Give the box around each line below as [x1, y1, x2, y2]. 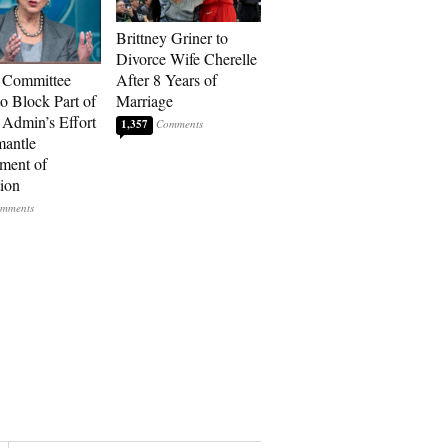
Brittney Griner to [116, 27, 228, 48]
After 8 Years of [116, 69, 217, 90]
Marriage [116, 90, 173, 111]
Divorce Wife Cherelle [116, 48, 257, 69]
